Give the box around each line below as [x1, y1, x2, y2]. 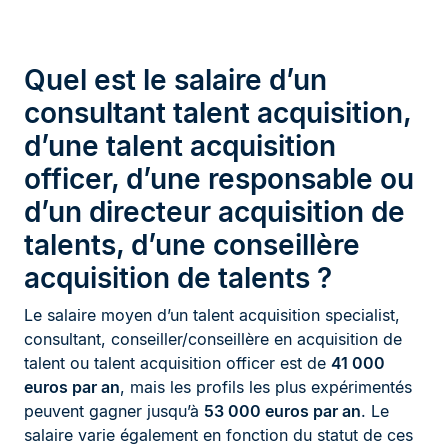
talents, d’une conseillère [24, 228, 360, 263]
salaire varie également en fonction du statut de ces [24, 425, 413, 446]
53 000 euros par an [204, 401, 361, 422]
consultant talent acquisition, [24, 96, 411, 131]
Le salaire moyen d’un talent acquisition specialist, [24, 305, 400, 326]
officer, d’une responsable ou [24, 162, 414, 197]
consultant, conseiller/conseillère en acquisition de [24, 329, 402, 350]
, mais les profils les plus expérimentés [120, 377, 412, 398]
